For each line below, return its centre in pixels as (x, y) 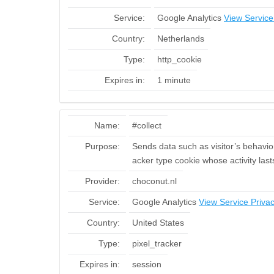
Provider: (102, 181)
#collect (147, 125)
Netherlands (181, 39)
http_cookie (180, 59)
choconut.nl (154, 181)
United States (158, 223)
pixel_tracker (157, 243)
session (147, 264)
